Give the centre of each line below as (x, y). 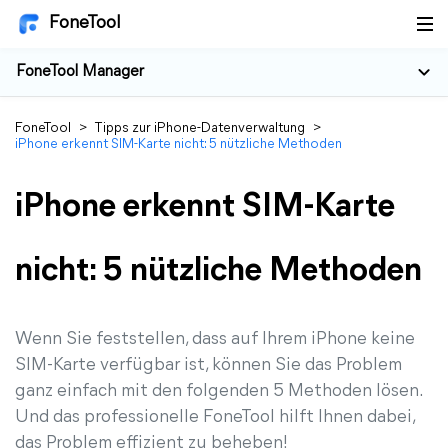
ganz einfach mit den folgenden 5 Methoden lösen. (218, 391)
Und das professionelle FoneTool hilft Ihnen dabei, (215, 417)
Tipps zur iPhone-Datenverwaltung (200, 128)
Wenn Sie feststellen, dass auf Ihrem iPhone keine (215, 339)
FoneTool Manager (80, 72)
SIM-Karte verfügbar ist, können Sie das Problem (208, 365)
